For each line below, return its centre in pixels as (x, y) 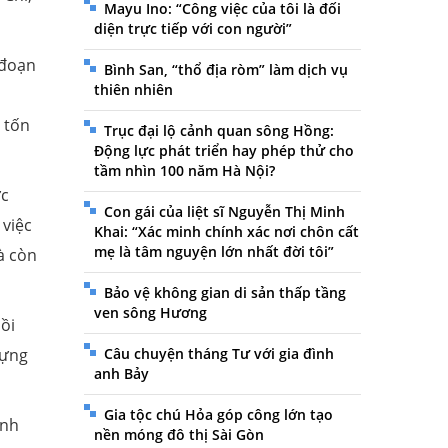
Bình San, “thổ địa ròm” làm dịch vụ (225, 70)
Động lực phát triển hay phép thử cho (223, 151)
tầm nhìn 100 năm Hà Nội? (184, 171)
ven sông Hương (150, 313)
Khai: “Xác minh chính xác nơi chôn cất (226, 232)
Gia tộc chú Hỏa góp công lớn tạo (218, 415)
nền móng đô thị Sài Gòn (178, 435)
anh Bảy (121, 374)
